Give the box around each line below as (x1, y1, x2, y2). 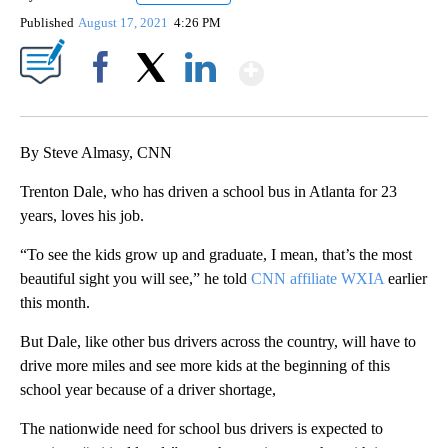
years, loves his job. (20, 207, 144, 225)
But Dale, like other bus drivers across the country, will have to (20, 333, 416, 351)
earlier (384, 270, 427, 288)
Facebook (77, 94, 132, 110)
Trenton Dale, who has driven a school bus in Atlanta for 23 (20, 183, 397, 201)
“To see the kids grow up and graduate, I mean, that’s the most (20, 246, 412, 264)
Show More (262, 46, 421, 83)
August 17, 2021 (78, 15, 172, 31)
